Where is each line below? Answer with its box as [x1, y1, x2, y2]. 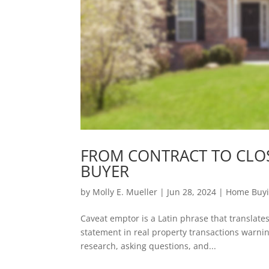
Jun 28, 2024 [167, 186, 217, 198]
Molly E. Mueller [92, 186, 158, 198]
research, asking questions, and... [80, 240, 217, 252]
